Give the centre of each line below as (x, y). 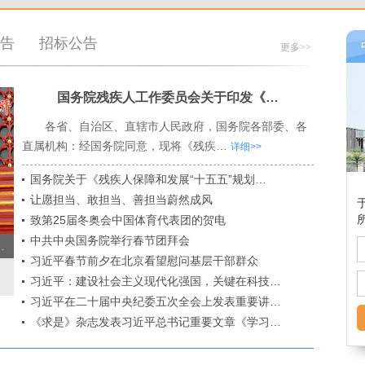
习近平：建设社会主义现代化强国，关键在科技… (155, 281)
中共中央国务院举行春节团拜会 (110, 240)
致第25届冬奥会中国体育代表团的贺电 (128, 220)
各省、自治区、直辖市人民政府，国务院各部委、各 (176, 126)
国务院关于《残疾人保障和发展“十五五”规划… (148, 179)
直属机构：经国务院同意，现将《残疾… (126, 146)
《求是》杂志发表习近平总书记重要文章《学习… (155, 322)
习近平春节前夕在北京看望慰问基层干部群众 (144, 261)
